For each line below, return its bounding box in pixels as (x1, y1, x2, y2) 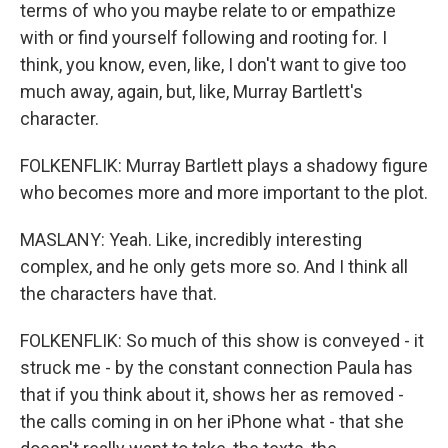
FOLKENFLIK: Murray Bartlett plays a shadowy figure (20, 154, 428, 176)
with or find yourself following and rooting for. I (20, 26, 387, 48)
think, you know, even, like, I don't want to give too (20, 53, 406, 75)
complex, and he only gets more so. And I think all (20, 255, 408, 277)
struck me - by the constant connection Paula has (20, 356, 413, 378)
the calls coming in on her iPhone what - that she (20, 410, 404, 432)
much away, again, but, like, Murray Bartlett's (20, 80, 363, 102)
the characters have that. (20, 282, 217, 304)
